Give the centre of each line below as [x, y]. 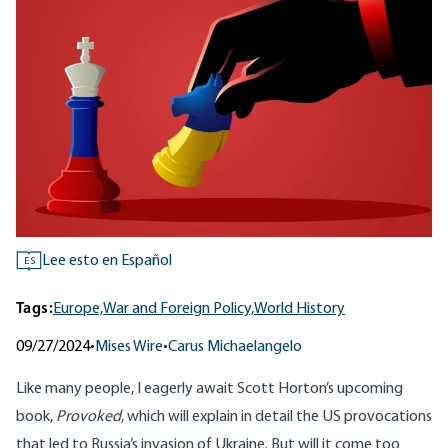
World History [299, 309]
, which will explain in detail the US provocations [276, 417]
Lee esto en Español [107, 261]
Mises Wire [129, 347]
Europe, [78, 309]
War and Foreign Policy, [178, 309]
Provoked [88, 417]
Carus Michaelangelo [235, 347]
